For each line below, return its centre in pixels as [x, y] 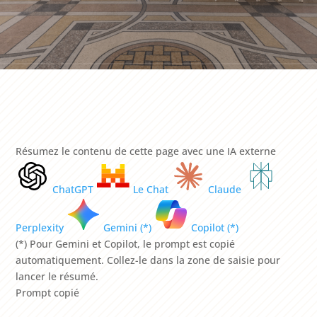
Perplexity [40, 227]
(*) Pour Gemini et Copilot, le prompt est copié [126, 244]
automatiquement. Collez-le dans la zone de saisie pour [148, 260]
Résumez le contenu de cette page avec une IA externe [146, 151]
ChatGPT [73, 189]
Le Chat [151, 189]
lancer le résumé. [57, 276]
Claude [225, 189]
